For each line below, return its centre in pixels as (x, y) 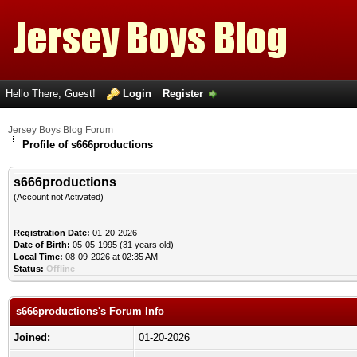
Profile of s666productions (88, 145)
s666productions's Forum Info (90, 311)
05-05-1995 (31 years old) (122, 245)
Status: (29, 269)
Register (183, 94)
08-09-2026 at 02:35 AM (110, 257)
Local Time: (38, 257)
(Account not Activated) (59, 197)
